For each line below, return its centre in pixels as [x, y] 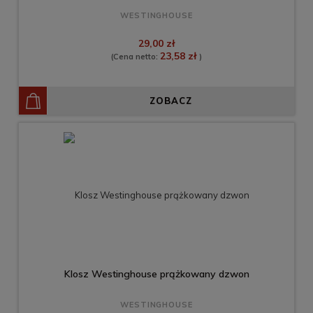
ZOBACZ [171, 101]
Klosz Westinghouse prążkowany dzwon [156, 274]
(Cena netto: [136, 57]
